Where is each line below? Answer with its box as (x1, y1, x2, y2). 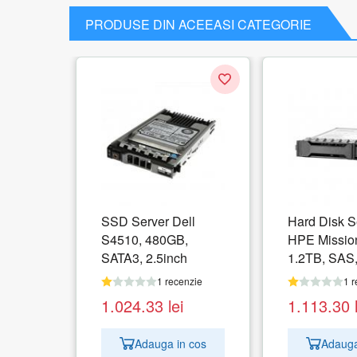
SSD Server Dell (100, 212, 195, 231)
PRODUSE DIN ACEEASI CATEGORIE (85, 15, 312, 34)
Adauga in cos (134, 335, 206, 351)
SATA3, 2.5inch (100, 249, 187, 268)
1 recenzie (156, 274, 202, 288)
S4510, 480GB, (100, 230, 188, 249)
